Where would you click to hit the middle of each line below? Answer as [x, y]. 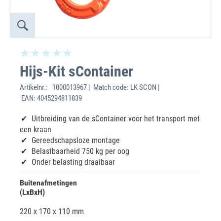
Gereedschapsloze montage [76, 140]
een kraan [36, 129]
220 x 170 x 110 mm [52, 211]
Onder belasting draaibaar [73, 162]
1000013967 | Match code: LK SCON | [105, 87]
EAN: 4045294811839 [51, 98]
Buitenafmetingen [48, 183]
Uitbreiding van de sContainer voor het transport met [116, 119]
